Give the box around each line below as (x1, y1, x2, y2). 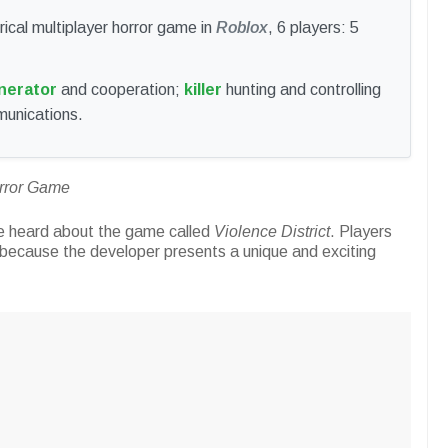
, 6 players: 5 (268, 19, 359, 37)
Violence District (214, 223, 330, 241)
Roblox (216, 19, 268, 37)
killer (184, 81, 222, 99)
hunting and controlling (222, 81, 381, 99)
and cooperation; (57, 81, 184, 99)
